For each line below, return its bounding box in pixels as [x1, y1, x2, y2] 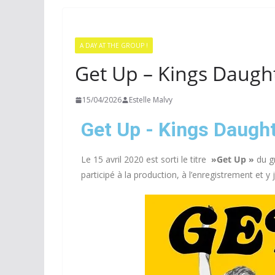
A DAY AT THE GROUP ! [80, 41, 148, 50]
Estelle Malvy [129, 95, 172, 105]
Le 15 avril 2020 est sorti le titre [81, 153, 209, 165]
